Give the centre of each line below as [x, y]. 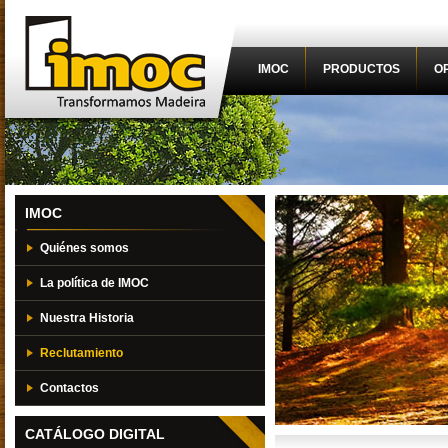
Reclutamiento [81, 353]
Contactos [69, 388]
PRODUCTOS [361, 69]
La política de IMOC [94, 283]
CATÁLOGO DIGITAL [95, 434]
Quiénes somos [84, 248]
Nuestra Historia [87, 318]
